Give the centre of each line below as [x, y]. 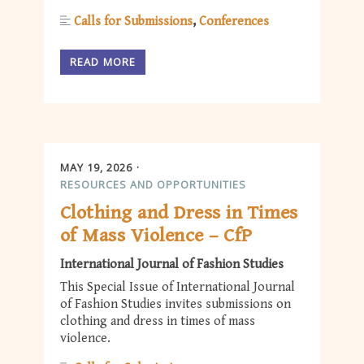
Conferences [234, 22]
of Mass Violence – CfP [156, 236]
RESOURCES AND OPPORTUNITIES [153, 184]
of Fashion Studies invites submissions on [175, 305]
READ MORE [103, 61]
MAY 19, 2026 [96, 167]
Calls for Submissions [133, 22]
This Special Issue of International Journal [178, 288]
